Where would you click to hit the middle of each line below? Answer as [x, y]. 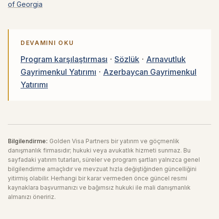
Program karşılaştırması [64, 59]
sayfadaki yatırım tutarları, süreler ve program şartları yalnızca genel [104, 160]
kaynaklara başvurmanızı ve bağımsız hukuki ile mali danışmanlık [99, 187]
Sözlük [127, 59]
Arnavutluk [166, 59]
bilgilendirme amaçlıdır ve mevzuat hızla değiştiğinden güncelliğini [102, 169]
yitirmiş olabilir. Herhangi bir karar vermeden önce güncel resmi [98, 178]
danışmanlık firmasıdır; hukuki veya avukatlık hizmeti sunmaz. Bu [99, 150]
